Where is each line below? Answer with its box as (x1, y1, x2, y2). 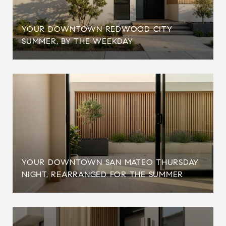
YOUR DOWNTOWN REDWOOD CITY (22, 24, 173, 34)
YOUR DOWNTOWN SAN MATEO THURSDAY (22, 157, 199, 167)
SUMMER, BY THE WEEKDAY (22, 36, 133, 46)
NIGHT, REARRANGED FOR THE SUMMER (22, 169, 183, 179)
